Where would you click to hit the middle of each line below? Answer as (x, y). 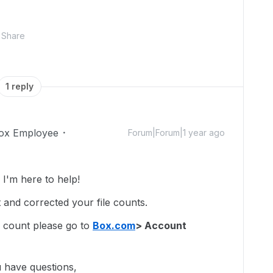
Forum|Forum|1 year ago (176, 133)
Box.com (114, 225)
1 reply (19, 86)
